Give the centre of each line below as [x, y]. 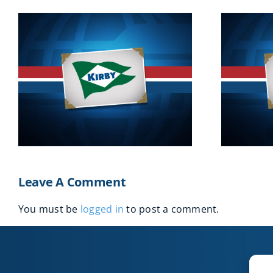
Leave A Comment [72, 182]
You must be [49, 209]
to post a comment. [172, 209]
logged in [102, 209]
